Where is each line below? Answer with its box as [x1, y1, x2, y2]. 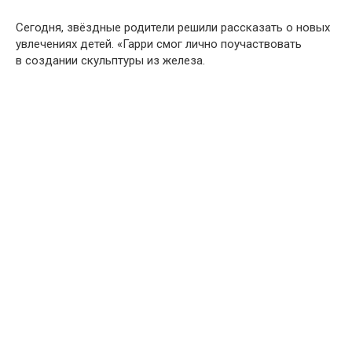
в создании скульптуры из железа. [16, 53, 205, 68]
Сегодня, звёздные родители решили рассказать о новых [16, 20, 330, 35]
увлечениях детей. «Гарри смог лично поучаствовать [16, 36, 302, 51]
